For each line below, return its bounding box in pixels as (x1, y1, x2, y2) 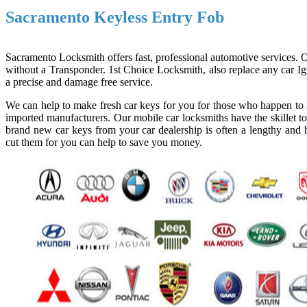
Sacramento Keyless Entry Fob (5, 8, 224, 26)
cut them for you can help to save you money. (5, 136, 202, 148)
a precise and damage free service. (5, 75, 153, 88)
